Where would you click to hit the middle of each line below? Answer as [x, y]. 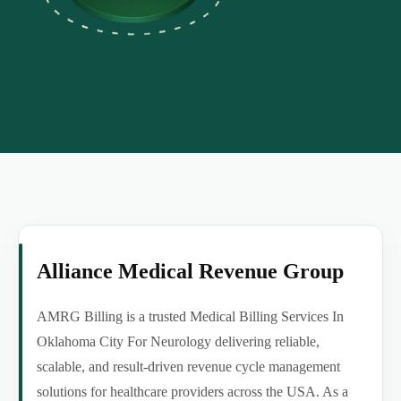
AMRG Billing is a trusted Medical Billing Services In [190, 316]
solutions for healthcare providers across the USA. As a [192, 392]
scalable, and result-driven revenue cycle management [188, 367]
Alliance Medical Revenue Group [190, 271]
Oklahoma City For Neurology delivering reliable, [178, 341]
